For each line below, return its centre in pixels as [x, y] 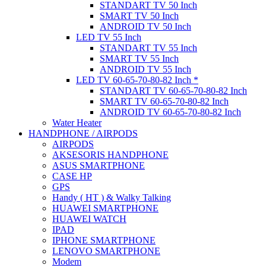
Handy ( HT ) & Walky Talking [112, 197]
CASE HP [72, 176]
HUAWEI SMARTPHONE [105, 208]
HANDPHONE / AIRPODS [83, 133]
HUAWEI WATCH [89, 218]
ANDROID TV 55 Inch [145, 69]
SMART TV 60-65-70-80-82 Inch [164, 101]
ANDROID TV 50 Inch [145, 26]
